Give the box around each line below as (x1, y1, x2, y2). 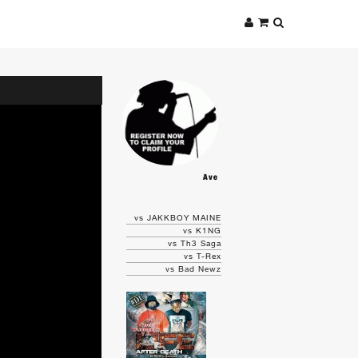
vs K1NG (182, 225, 221, 235)
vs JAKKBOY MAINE (133, 213, 221, 222)
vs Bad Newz (165, 264, 221, 273)
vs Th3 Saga (167, 238, 221, 248)
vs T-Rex (183, 251, 221, 261)
